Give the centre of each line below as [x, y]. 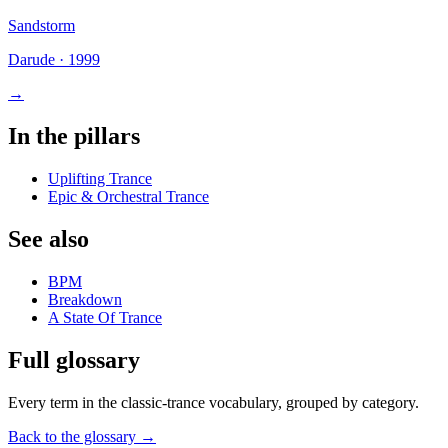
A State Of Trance [105, 318]
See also [48, 239]
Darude [31, 60]
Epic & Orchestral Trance [128, 197]
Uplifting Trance [100, 179]
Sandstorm [41, 26]
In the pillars [74, 136]
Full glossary [74, 359]
